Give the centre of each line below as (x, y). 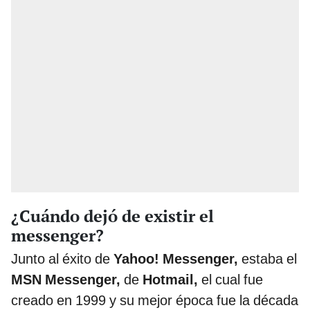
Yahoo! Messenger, (174, 258)
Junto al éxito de (61, 258)
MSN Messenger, (66, 279)
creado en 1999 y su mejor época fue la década (155, 300)
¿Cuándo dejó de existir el (112, 216)
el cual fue (230, 279)
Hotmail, (168, 279)
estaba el (267, 258)
